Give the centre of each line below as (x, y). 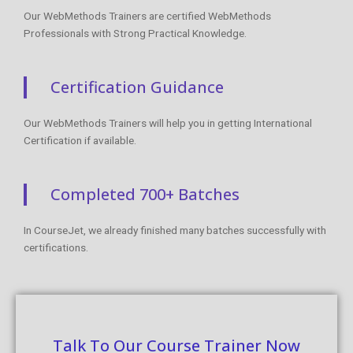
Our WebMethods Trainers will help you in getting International (168, 123)
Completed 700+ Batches (145, 194)
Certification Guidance (137, 87)
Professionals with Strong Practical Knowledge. (135, 33)
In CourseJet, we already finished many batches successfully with (175, 230)
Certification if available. (80, 140)
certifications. (56, 247)
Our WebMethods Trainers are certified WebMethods (147, 15)
